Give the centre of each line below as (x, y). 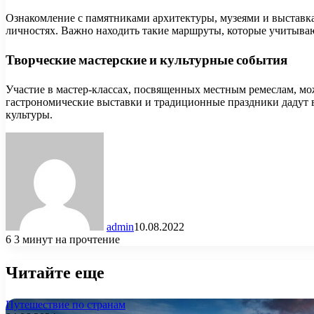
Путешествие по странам (66, 304)
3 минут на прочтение (67, 240)
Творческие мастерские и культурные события (146, 60)
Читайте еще (55, 273)
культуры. (29, 115)
